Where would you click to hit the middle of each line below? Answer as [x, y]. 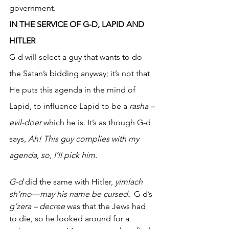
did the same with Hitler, [69, 181]
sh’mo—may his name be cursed [68, 194]
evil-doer [25, 122]
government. [33, 8]
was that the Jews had [106, 206]
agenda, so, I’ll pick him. [54, 155]
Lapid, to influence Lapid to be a [69, 106]
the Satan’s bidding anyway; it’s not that [81, 73]
